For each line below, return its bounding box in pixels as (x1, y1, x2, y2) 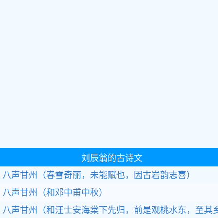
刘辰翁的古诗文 (81, 153, 143, 163)
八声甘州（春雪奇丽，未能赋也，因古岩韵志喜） (2, 170, 195, 180)
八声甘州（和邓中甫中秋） (2, 188, 108, 198)
